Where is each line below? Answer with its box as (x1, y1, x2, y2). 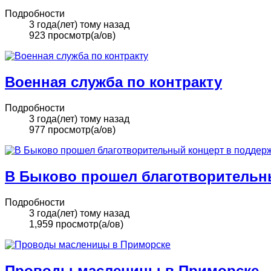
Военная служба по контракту (5, 74, 222, 91)
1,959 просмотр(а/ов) (29, 219, 123, 230)
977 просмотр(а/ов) (29, 125, 116, 135)
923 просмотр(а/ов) (29, 30, 116, 41)
